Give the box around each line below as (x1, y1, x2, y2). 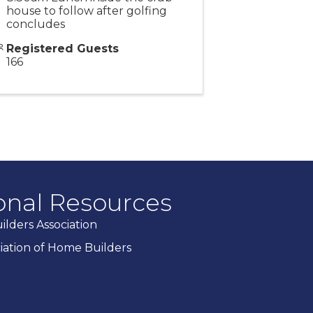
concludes (6, 17, 65, 31)
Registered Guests (6, 42, 119, 56)
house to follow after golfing (6, 4, 167, 18)
